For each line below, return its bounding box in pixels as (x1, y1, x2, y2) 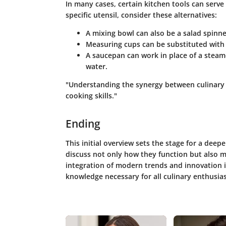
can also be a (134, 28, 183, 38)
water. (85, 62, 107, 72)
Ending (65, 117, 100, 131)
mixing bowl (92, 28, 134, 38)
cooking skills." (65, 91, 117, 101)
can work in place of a (125, 50, 204, 61)
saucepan (92, 50, 125, 61)
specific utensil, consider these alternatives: (65, 10, 217, 20)
